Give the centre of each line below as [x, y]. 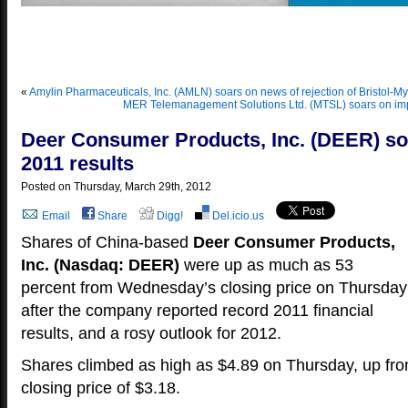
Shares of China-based [107, 242]
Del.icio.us [237, 216]
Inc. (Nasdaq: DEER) [100, 265]
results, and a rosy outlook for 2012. [151, 333]
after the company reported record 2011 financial [197, 311]
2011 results [77, 163]
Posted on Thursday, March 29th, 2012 [116, 187]
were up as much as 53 [266, 265]
